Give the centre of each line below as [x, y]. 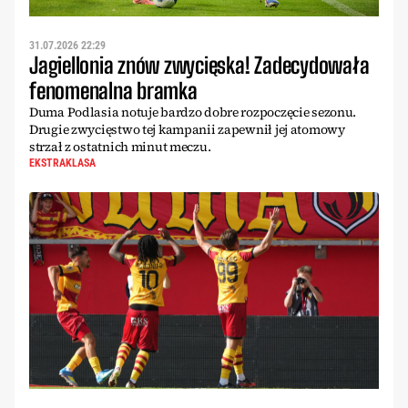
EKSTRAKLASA [62, 163]
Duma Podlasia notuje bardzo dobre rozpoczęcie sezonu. [193, 112]
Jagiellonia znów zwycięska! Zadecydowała [199, 65]
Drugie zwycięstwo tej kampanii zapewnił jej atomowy [187, 129]
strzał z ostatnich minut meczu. [120, 146]
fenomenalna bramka [113, 90]
